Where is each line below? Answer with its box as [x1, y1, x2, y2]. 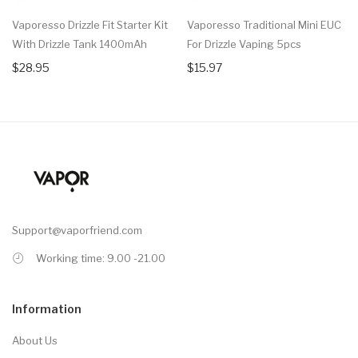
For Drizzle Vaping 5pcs [187, 38, 301, 51]
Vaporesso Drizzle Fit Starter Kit [12, 18, 168, 32]
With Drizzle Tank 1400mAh [12, 38, 147, 51]
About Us [12, 334, 58, 348]
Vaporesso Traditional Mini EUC [187, 18, 341, 32]
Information [12, 302, 82, 316]
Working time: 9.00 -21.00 [36, 252, 165, 265]
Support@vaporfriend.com [12, 224, 142, 237]
